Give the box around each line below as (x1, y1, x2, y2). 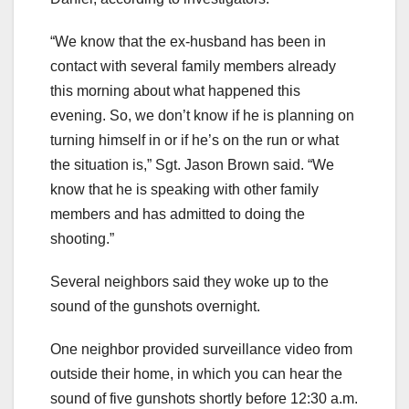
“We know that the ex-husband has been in (50, 34, 326, 50)
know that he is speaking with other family (50, 182, 319, 198)
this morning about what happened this (50, 83, 300, 100)
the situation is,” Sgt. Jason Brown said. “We (50, 157, 334, 173)
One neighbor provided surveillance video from (50, 341, 352, 358)
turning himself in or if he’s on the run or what (50, 132, 339, 149)
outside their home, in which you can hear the (50, 366, 342, 383)
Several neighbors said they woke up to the (50, 274, 329, 290)
